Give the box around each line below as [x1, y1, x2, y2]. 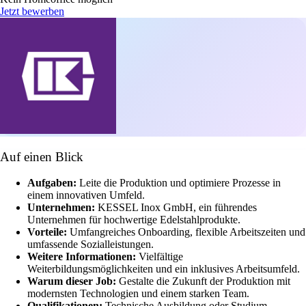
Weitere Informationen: [27, 251, 139, 263]
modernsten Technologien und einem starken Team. [27, 288, 249, 300]
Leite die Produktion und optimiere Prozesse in [79, 177, 281, 189]
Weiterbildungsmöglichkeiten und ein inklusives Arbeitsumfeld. [27, 263, 300, 275]
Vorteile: [27, 226, 70, 238]
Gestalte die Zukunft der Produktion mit [119, 275, 290, 288]
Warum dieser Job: [27, 275, 119, 288]
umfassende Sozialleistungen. [27, 238, 154, 251]
